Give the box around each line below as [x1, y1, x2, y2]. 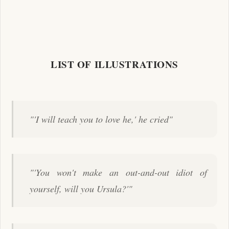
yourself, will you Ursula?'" [30, 182, 132, 195]
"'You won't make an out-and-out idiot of [30, 166, 207, 178]
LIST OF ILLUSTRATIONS [50, 57, 179, 72]
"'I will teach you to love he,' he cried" [30, 112, 173, 125]
